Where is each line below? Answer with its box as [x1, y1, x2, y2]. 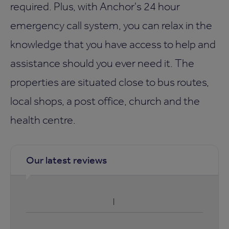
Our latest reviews [26, 153, 107, 166]
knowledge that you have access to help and [10, 37, 216, 51]
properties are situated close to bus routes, [10, 75, 209, 88]
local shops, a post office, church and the [10, 94, 200, 107]
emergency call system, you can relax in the [10, 18, 212, 32]
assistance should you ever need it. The [10, 56, 194, 70]
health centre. [10, 112, 76, 126]
